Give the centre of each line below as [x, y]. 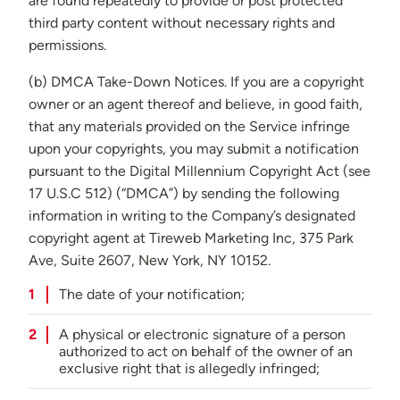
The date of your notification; [151, 295]
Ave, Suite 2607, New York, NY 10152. [150, 261]
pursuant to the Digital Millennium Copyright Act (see [200, 171]
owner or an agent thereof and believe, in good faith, [196, 104]
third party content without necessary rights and [182, 23]
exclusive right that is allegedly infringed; [189, 369]
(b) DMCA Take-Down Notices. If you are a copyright [196, 82]
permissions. [67, 46]
